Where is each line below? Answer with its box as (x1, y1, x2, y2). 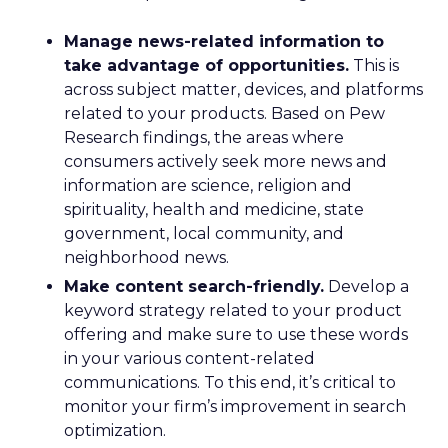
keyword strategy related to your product (64, 301, 402, 320)
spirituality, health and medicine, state (64, 200, 364, 219)
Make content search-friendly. (64, 277, 324, 296)
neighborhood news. (64, 248, 229, 267)
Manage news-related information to (64, 32, 384, 51)
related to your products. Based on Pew (64, 104, 385, 123)
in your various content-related (64, 349, 315, 368)
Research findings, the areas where (64, 128, 344, 147)
